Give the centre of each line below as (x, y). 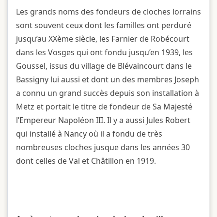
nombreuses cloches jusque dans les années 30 (103, 147)
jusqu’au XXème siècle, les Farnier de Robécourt (103, 39)
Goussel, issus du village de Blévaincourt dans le (104, 66)
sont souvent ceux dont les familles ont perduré (104, 25)
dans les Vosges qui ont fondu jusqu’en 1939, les (104, 52)
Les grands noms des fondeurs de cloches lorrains (108, 11)
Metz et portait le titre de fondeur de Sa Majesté (104, 106)
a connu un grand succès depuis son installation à (108, 93)
